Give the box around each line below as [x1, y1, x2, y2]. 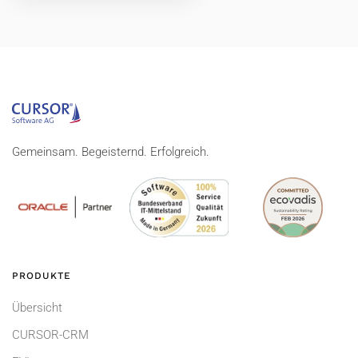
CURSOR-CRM [12, 328, 89, 343]
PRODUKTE [12, 270, 71, 282]
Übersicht [12, 300, 62, 316]
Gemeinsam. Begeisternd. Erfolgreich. [12, 144, 209, 159]
